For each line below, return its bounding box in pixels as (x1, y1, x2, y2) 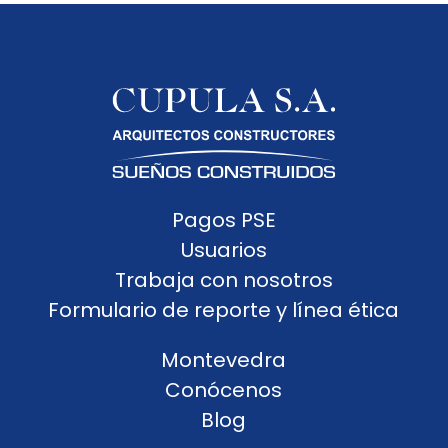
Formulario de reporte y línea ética (48, 296, 400, 324)
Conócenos (165, 376, 283, 404)
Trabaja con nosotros (114, 266, 333, 294)
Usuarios (180, 236, 267, 264)
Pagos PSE (171, 206, 276, 234)
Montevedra (161, 346, 287, 374)
